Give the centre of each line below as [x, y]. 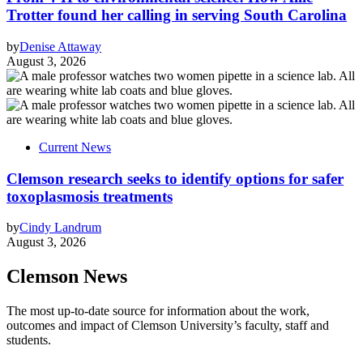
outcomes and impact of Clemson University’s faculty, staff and [168, 326]
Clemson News [67, 277]
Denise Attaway [60, 46]
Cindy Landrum [60, 228]
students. [29, 340]
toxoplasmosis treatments [90, 196]
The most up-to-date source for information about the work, [158, 311]
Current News [75, 147]
